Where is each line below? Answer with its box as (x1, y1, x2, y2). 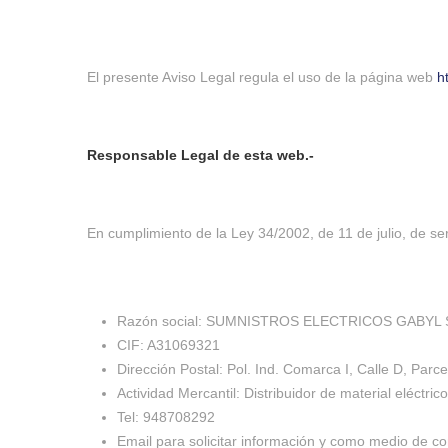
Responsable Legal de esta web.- (87, 147, 314, 163)
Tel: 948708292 (117, 409, 215, 425)
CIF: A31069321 (117, 337, 220, 353)
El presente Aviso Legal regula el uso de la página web (87, 69, 437, 85)
